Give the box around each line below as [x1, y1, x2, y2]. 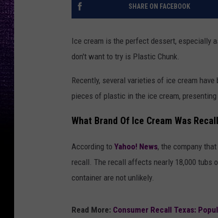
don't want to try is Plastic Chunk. [72, 52, 180, 62]
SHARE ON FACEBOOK [128, 2, 190, 11]
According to [72, 141, 114, 151]
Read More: [72, 204, 113, 215]
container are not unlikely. [72, 172, 154, 182]
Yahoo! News [114, 141, 158, 151]
